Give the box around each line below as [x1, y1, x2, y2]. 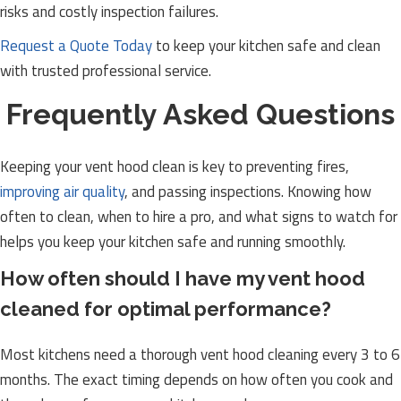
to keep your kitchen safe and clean [152, 34, 380, 57]
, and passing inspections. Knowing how [124, 180, 371, 203]
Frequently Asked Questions [6, 98, 395, 131]
